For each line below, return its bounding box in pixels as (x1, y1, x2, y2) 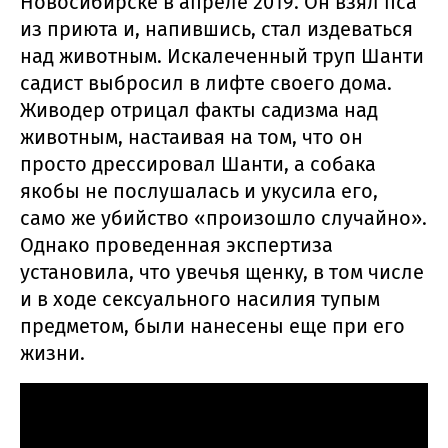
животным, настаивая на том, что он (20, 125, 363, 150)
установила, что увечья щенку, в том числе (20, 260, 424, 285)
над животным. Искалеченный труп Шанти (20, 44, 424, 69)
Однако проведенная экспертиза (20, 233, 333, 258)
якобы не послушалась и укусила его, (20, 179, 378, 204)
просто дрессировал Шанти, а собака (20, 152, 376, 177)
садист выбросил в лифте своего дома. (20, 71, 392, 96)
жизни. (20, 341, 85, 366)
